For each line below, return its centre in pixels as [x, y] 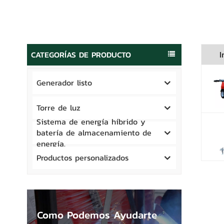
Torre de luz [58, 108]
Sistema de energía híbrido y [91, 122]
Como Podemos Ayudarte [97, 214]
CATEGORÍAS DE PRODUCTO [81, 54]
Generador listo [64, 83]
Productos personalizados [82, 158]
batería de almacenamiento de [94, 133]
